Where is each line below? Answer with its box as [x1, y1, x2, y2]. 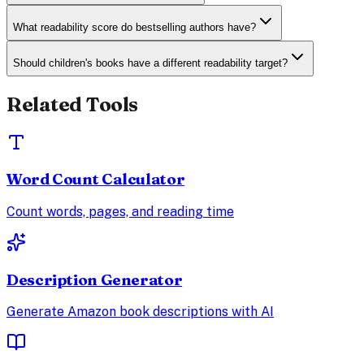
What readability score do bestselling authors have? [13, 21, 256, 34]
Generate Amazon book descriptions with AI [6, 304, 274, 320]
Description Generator [6, 270, 183, 289]
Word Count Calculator [6, 170, 185, 189]
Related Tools [6, 92, 138, 116]
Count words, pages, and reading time [6, 204, 234, 220]
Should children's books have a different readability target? [13, 57, 288, 70]
